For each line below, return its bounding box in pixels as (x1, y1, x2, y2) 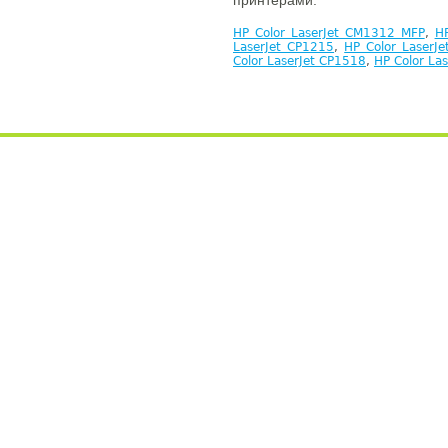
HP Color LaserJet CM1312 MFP (233, 26, 425, 40)
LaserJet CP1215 (233, 40, 335, 54)
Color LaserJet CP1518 (233, 54, 366, 68)
